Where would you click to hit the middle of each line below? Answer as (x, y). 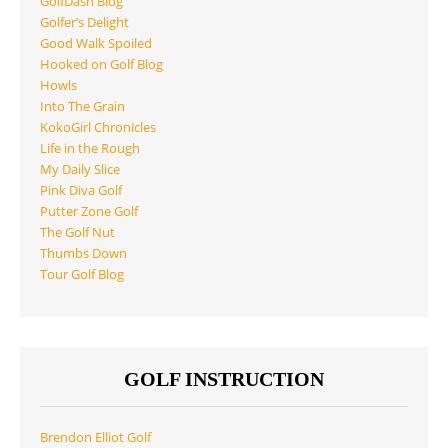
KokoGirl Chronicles (98, 127)
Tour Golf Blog (82, 274)
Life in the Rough (90, 148)
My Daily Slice (80, 169)
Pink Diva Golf (81, 190)
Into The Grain (82, 106)
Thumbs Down (83, 253)
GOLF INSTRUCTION (224, 379)
